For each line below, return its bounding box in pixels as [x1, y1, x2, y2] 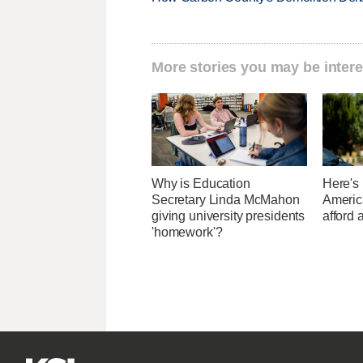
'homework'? [152, 225, 223, 240]
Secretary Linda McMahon [152, 193, 300, 207]
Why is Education [152, 177, 250, 191]
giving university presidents [152, 209, 305, 224]
